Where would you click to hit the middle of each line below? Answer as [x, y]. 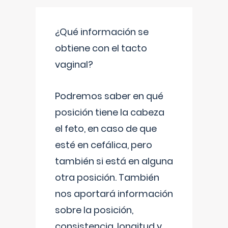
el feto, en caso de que [106, 129]
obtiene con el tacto [101, 48]
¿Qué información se [102, 32]
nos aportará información [114, 194]
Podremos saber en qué [109, 96]
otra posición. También [107, 177]
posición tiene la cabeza [110, 112]
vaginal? [74, 64]
